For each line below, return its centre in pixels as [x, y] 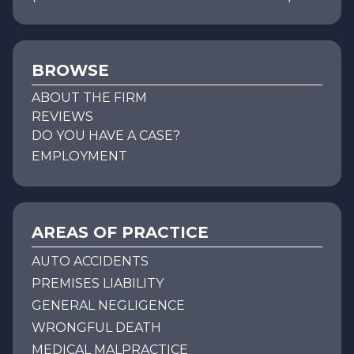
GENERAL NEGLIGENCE [108, 305]
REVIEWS [62, 116]
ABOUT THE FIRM [89, 97]
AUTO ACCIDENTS [90, 261]
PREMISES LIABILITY [98, 283]
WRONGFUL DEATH [96, 327]
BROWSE [70, 70]
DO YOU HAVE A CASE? [106, 135]
